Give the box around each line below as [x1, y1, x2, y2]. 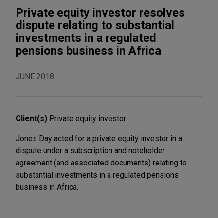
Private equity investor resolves [16, 5, 185, 19]
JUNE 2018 [16, 72, 54, 81]
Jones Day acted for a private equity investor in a [16, 133, 182, 143]
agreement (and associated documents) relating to [16, 158, 187, 167]
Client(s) [16, 113, 49, 123]
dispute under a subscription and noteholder [16, 145, 165, 155]
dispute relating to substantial [16, 18, 174, 32]
